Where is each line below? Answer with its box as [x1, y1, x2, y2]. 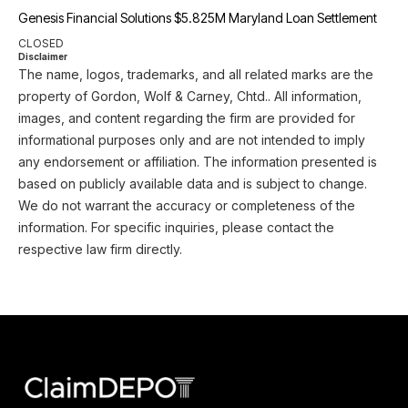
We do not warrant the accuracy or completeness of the [18, 198, 355, 213]
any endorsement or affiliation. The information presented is [18, 154, 377, 169]
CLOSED [18, 36, 64, 50]
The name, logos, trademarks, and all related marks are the [18, 66, 373, 82]
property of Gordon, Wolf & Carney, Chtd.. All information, [18, 88, 362, 104]
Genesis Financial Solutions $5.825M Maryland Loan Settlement [18, 10, 377, 25]
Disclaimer [18, 51, 67, 62]
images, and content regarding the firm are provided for [18, 110, 355, 126]
